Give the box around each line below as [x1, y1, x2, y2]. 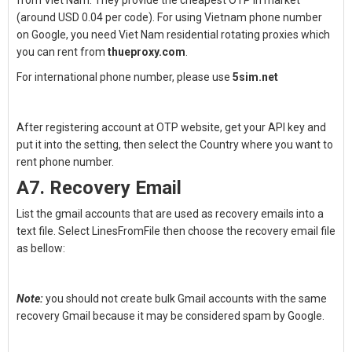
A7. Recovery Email [16, 177, 186, 199]
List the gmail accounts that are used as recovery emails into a [16, 207, 324, 220]
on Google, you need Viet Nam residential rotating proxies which [16, 28, 330, 41]
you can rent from [16, 46, 108, 58]
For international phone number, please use [16, 71, 233, 83]
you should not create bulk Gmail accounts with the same [46, 292, 327, 305]
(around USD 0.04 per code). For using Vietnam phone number [16, 11, 322, 24]
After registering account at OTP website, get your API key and [16, 121, 326, 134]
